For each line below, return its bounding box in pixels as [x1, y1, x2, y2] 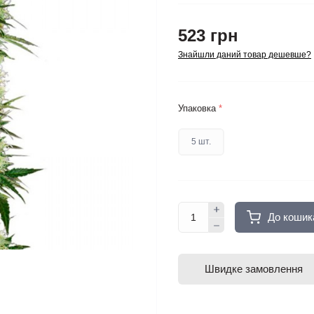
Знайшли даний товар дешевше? [178, 50, 311, 60]
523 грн [178, 26, 238, 46]
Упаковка [178, 103, 219, 114]
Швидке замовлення [205, 263, 303, 275]
